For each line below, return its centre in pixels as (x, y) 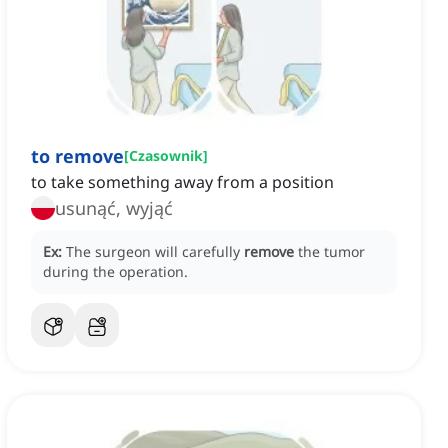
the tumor (331, 252)
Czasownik (166, 156)
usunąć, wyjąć (114, 208)
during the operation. (115, 272)
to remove (77, 156)
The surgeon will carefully (155, 252)
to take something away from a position (182, 182)
